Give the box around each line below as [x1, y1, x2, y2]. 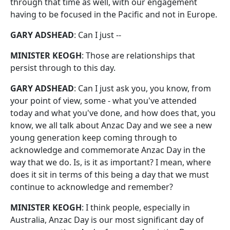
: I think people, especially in [82, 202, 190, 213]
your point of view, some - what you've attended [10, 95, 197, 106]
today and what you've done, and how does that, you [10, 107, 216, 119]
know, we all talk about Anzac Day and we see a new [10, 120, 212, 131]
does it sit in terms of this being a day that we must [10, 169, 209, 180]
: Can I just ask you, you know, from [74, 83, 211, 94]
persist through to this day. [10, 62, 116, 73]
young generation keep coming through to [10, 132, 177, 143]
